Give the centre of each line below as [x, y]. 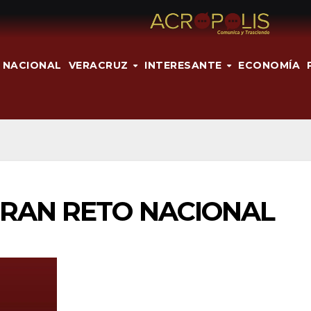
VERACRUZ [100, 65]
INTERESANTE [185, 65]
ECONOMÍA [269, 65]
